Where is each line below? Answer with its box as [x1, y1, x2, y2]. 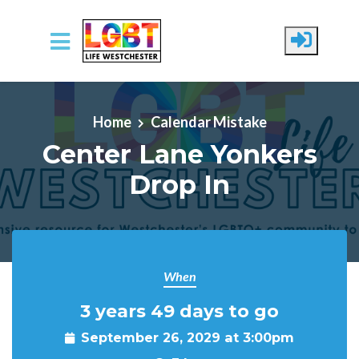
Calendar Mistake [150, 112, 267, 131]
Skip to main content [12, 75, 139, 93]
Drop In [129, 168, 230, 200]
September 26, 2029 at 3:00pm [81, 329, 294, 345]
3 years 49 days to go [80, 301, 279, 321]
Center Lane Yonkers [42, 138, 317, 170]
